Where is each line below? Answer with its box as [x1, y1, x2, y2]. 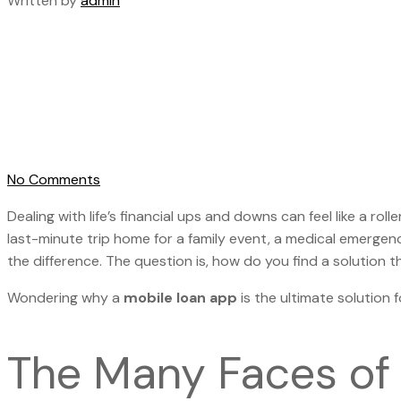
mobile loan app [120, 288, 237, 308]
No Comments [7, 170, 100, 190]
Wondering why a [7, 288, 120, 308]
